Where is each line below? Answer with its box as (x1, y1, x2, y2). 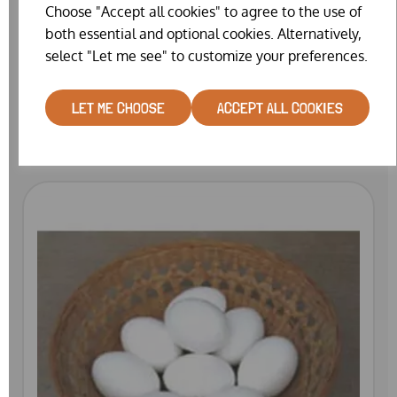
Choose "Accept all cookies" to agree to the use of (45, 3, 362, 20)
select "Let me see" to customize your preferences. (45, 47, 369, 65)
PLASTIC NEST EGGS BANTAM (46, 68, 250, 92)
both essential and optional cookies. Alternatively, (45, 25, 362, 43)
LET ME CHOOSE (71, 98, 165, 117)
